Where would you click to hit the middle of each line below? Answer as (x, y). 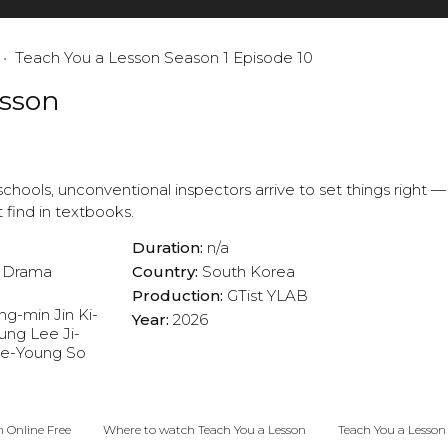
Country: (167, 272)
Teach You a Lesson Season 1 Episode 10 (164, 58)
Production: (180, 296)
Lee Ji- (55, 334)
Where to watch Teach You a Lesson (204, 430)
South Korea (249, 272)
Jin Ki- (76, 315)
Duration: (170, 248)
